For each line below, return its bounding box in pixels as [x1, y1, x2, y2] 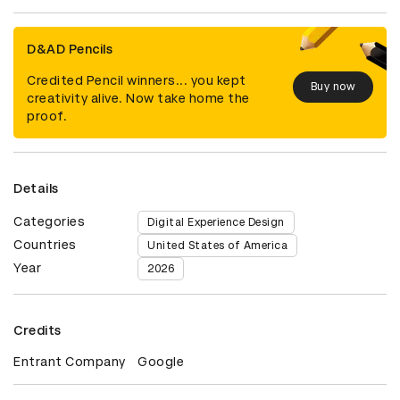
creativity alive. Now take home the [27, 90, 250, 105]
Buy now [310, 80, 355, 94]
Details [13, 180, 59, 196]
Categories [13, 213, 85, 229]
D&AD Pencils [27, 41, 112, 56]
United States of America [147, 238, 288, 252]
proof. [27, 108, 67, 123]
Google [137, 354, 185, 369]
